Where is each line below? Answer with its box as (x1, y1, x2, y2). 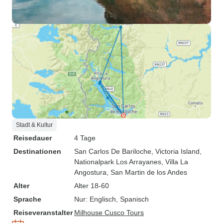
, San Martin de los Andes (107, 168, 187, 176)
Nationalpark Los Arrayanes (74, 158, 161, 166)
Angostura (74, 168, 107, 176)
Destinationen (13, 147, 61, 155)
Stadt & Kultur (16, 121, 53, 128)
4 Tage (74, 134, 96, 142)
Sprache (13, 195, 41, 203)
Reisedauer (13, 134, 52, 142)
